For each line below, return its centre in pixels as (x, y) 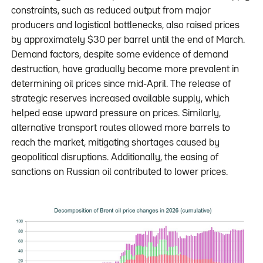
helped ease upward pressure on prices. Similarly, (116, 114)
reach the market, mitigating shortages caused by (115, 143)
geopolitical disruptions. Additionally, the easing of (114, 158)
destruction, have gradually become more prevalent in (125, 70)
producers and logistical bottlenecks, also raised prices (125, 26)
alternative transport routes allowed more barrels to (120, 129)
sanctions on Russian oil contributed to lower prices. (119, 173)
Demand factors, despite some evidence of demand (119, 55)
